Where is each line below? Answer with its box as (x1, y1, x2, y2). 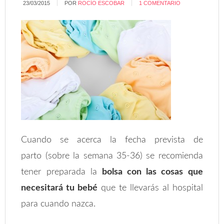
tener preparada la (21, 167, 102, 176)
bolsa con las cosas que (101, 167, 203, 176)
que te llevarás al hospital (97, 183, 203, 192)
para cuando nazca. (21, 199, 96, 208)
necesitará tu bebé (21, 183, 98, 192)
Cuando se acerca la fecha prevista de (21, 135, 203, 144)
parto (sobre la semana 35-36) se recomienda (21, 151, 203, 160)
